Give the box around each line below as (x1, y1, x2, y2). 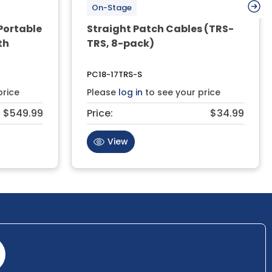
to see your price (143, 86, 220, 98)
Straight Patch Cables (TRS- (87, 21, 234, 36)
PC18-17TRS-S (87, 68, 142, 80)
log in (118, 86, 143, 98)
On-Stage (92, 1, 132, 13)
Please (87, 86, 118, 98)
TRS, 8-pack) (87, 36, 154, 50)
